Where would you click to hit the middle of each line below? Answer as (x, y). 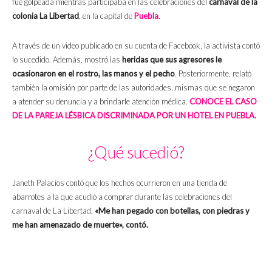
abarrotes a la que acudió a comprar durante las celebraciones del (122, 197)
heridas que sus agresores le (172, 60)
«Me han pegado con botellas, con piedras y (172, 211)
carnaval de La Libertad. (53, 211)
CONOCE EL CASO (223, 102)
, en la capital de (107, 16)
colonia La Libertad (46, 16)
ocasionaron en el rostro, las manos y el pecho (93, 74)
